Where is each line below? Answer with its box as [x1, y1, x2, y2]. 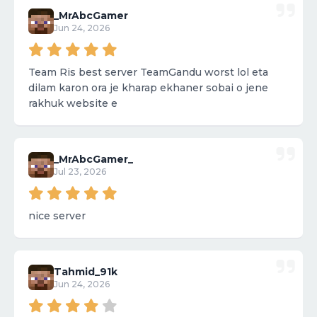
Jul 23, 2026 [54, 166, 106, 178]
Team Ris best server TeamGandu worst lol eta [28, 66, 140, 79]
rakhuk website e [28, 97, 117, 110]
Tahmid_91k [54, 265, 117, 279]
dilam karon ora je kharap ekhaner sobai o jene [28, 81, 268, 95]
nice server [28, 209, 86, 223]
